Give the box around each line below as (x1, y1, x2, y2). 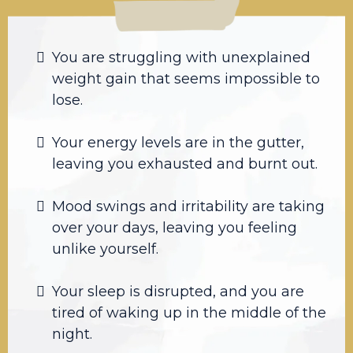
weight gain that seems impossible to (52, 69, 320, 87)
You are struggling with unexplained (52, 48, 310, 66)
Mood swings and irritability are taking (52, 197, 325, 215)
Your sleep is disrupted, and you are (52, 282, 304, 300)
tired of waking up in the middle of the (52, 303, 326, 321)
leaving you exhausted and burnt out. (52, 154, 318, 173)
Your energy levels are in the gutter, (52, 133, 304, 151)
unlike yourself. (52, 240, 158, 258)
